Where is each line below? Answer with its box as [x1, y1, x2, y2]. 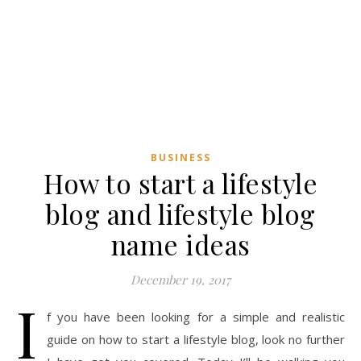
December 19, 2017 [131, 272, 230, 288]
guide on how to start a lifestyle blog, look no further [47, 331, 345, 348]
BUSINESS [150, 151, 211, 165]
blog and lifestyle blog [45, 196, 316, 232]
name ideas [110, 226, 251, 263]
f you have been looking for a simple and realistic [47, 309, 345, 326]
